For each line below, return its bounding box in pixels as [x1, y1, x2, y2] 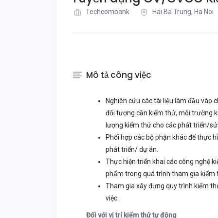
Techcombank [86, 8, 129, 16]
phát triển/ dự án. [106, 145, 158, 153]
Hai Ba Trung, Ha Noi [152, 8, 214, 16]
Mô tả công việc [86, 69, 151, 81]
